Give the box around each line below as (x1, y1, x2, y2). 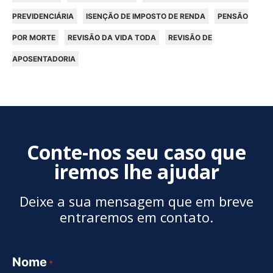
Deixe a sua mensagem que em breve (19, 193, 253, 210)
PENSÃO (218, 12, 248, 21)
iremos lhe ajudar (54, 158, 219, 185)
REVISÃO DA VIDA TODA (68, 33, 156, 42)
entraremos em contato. (60, 208, 213, 226)
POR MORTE (12, 33, 55, 42)
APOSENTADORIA (12, 54, 76, 63)
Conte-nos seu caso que (27, 139, 246, 165)
